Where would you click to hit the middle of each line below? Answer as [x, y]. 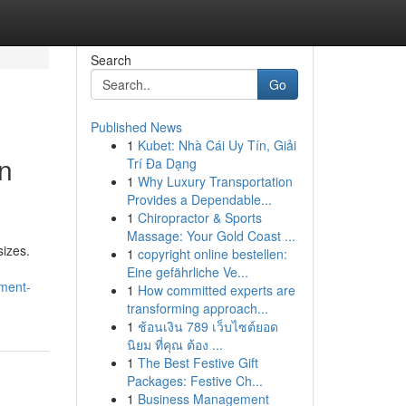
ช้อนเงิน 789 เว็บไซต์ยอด [208, 326]
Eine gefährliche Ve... [187, 272]
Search [111, 60]
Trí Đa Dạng [161, 163]
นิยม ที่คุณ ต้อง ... [174, 344]
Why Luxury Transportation [215, 181]
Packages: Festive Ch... [194, 381]
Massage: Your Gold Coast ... [211, 236]
